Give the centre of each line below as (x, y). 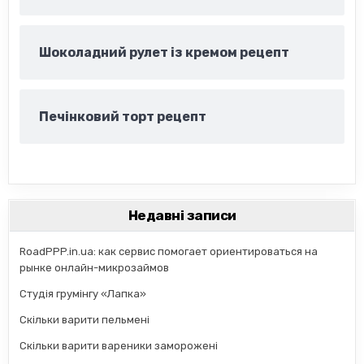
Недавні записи (182, 215)
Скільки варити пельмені (85, 320)
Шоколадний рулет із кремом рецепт (165, 52)
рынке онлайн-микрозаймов (95, 268)
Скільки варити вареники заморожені (119, 346)
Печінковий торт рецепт (123, 117)
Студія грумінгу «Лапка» (83, 294)
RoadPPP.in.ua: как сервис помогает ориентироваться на (169, 251)
